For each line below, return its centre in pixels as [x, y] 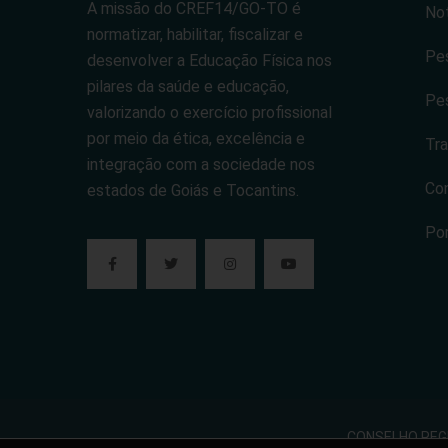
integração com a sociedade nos [201, 165]
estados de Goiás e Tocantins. [193, 191]
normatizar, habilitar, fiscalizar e [195, 35]
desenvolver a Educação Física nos [209, 61]
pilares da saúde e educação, [188, 87]
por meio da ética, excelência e [196, 139]
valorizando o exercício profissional [209, 113]
